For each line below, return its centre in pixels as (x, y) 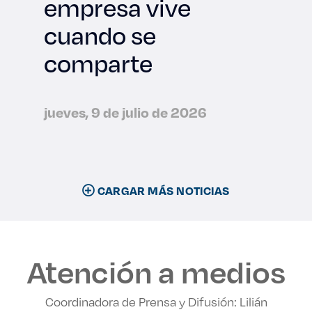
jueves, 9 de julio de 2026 (125, 112)
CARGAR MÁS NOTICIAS (162, 190)
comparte (98, 63)
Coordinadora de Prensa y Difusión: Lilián (156, 302)
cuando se (100, 35)
